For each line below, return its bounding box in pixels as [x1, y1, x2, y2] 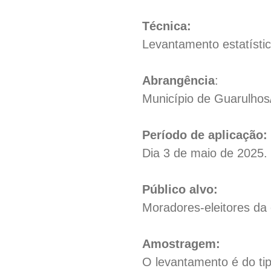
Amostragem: [142, 237, 221, 250]
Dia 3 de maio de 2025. [142, 146, 268, 160]
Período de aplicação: [142, 128, 268, 142]
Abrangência [142, 74, 215, 87]
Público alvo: [142, 183, 218, 196]
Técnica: [142, 19, 192, 33]
